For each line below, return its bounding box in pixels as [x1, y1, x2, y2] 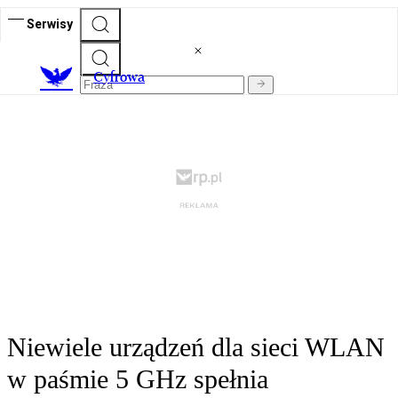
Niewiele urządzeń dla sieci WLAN [7, 332, 385, 362]
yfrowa [103, 68, 145, 86]
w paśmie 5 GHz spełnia [7, 364, 268, 394]
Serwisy [27, 16, 73, 31]
